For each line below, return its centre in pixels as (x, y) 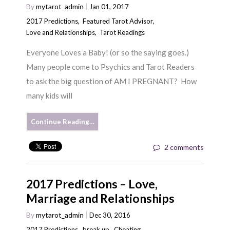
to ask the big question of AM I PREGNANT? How (112, 81)
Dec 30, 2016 (110, 215)
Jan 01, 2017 (109, 7)
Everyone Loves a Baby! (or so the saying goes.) (108, 52)
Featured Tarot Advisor (118, 21)
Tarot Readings (122, 33)
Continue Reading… (63, 121)
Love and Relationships (61, 33)
